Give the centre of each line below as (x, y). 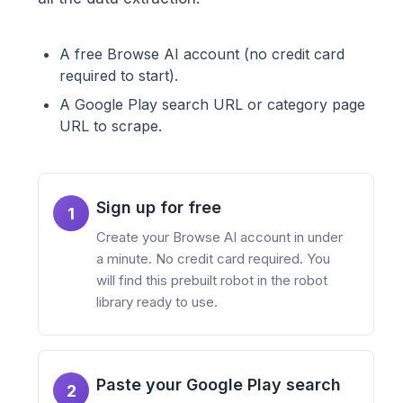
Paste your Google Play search (219, 385)
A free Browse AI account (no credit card (202, 54)
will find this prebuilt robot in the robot (212, 281)
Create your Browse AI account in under (219, 237)
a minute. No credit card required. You (213, 259)
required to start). (119, 76)
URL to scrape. (111, 126)
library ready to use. (157, 302)
